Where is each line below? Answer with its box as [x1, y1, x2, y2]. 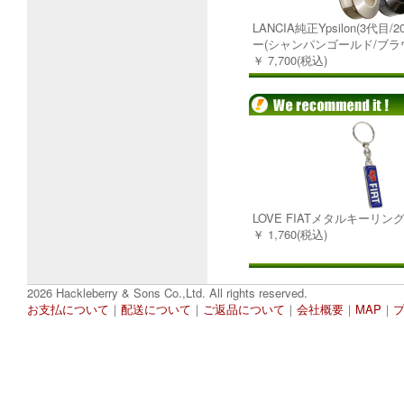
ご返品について [203, 300, 285, 317]
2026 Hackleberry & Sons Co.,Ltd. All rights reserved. [27, 284, 308, 301]
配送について [121, 300, 191, 317]
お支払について [27, 300, 109, 317]
